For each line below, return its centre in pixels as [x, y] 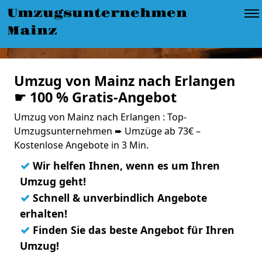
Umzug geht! [53, 181]
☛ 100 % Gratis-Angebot [95, 97]
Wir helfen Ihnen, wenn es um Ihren [125, 166]
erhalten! [44, 213]
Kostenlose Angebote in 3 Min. [81, 145]
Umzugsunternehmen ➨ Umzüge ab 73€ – [107, 131]
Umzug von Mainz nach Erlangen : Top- [100, 117]
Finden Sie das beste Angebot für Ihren [132, 230]
